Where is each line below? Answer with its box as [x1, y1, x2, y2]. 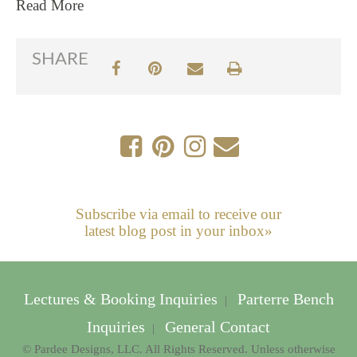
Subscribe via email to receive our [76, 205, 281, 222]
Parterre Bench [233, 291, 334, 308]
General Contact [161, 319, 270, 336]
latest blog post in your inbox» [84, 222, 273, 239]
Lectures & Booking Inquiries [23, 291, 222, 308]
